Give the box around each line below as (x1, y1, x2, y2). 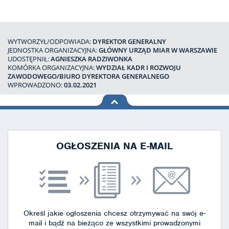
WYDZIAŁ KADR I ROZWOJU (96, 62, 181, 72)
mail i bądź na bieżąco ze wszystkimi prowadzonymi (29, 218, 200, 227)
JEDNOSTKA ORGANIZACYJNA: (8, 45, 99, 55)
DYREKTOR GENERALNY (93, 36, 166, 46)
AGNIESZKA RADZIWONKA (51, 54, 132, 63)
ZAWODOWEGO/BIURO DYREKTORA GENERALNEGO (8, 71, 169, 81)
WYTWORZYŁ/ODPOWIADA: (8, 36, 93, 46)
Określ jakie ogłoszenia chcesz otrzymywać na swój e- (24, 208, 205, 218)
